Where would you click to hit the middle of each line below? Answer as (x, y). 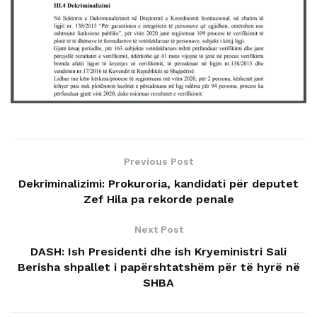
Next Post (158, 229)
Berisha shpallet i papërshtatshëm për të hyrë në (158, 267)
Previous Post (158, 161)
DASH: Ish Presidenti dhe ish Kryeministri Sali (158, 251)
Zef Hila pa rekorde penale (158, 199)
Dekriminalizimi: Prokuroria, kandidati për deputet (158, 183)
